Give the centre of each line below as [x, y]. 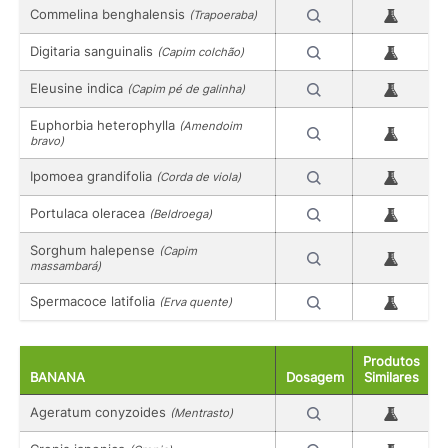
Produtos [391, 362]
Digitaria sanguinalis [93, 50]
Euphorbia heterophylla [104, 124]
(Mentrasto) [201, 413]
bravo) [47, 140]
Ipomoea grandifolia [93, 175]
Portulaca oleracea [89, 212]
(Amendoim [210, 125]
